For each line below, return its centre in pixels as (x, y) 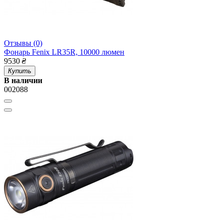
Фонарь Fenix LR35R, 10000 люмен (64, 52)
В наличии (23, 81)
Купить (20, 71)
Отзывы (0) (23, 43)
